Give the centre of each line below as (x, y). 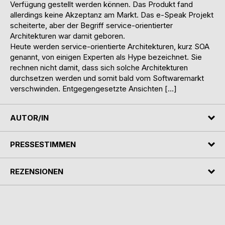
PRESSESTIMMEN (43, 145)
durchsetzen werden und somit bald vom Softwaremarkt (107, 78)
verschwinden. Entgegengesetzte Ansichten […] (93, 89)
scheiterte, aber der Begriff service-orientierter (91, 26)
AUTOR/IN (29, 118)
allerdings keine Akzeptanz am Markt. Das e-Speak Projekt (112, 15)
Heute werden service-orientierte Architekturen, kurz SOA (110, 47)
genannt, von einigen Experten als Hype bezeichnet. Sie (106, 57)
